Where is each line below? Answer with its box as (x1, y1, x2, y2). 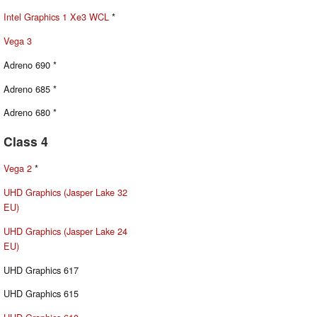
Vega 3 (4, 34, 32, 48)
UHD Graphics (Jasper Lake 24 (4, 224, 127, 238)
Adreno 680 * (4, 105, 57, 120)
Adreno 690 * (4, 57, 57, 71)
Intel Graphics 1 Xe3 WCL (4, 10, 109, 24)
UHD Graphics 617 (4, 263, 79, 277)
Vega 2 (4, 161, 32, 175)
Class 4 (4, 132, 48, 151)
